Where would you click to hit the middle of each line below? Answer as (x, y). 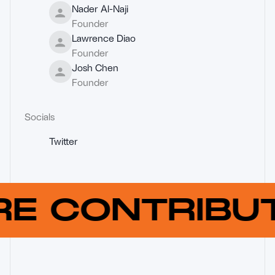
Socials (40, 117)
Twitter (64, 141)
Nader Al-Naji (100, 9)
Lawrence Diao (103, 38)
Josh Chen (95, 68)
